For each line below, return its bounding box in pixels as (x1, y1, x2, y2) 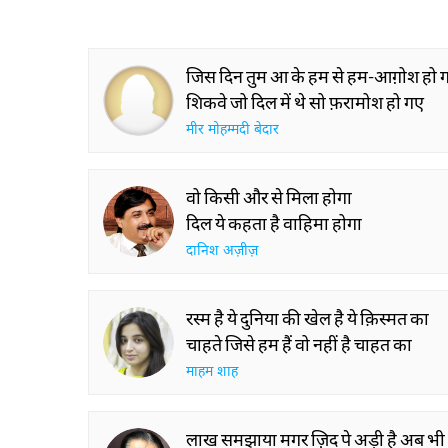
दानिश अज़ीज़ (186, 242, 258, 261)
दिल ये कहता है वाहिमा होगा (186, 212, 362, 234)
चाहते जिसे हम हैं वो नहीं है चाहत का (186, 333, 412, 355)
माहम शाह (186, 363, 238, 382)
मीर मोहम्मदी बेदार (186, 121, 279, 140)
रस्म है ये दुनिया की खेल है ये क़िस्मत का (186, 307, 429, 329)
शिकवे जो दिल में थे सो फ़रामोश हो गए (186, 91, 424, 113)
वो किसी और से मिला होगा (186, 186, 352, 208)
